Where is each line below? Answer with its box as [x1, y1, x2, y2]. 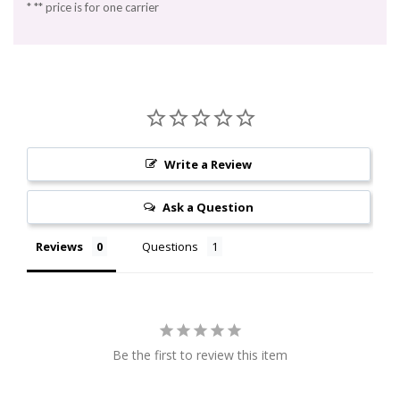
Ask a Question [162, 199, 254, 216]
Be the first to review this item [112, 346, 287, 364]
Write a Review [163, 156, 252, 173]
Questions [142, 238, 198, 255]
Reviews [36, 238, 83, 255]
